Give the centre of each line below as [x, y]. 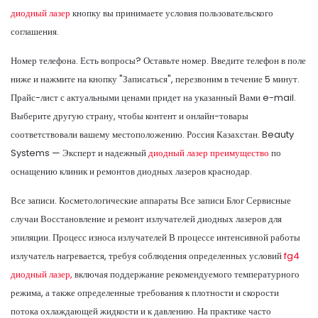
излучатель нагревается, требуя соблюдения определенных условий [147, 256]
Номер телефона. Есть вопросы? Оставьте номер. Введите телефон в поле [158, 60]
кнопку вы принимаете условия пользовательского [172, 13]
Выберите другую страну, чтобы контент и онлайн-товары [130, 116]
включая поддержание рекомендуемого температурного [186, 274]
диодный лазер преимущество [209, 153]
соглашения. [35, 31]
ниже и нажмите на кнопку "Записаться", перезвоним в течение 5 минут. [155, 79]
